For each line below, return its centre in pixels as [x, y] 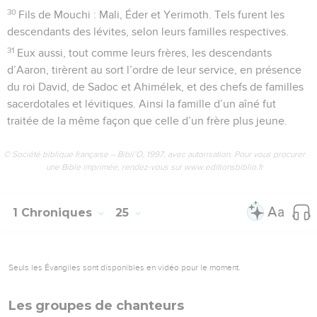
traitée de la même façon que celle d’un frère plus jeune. [147, 121]
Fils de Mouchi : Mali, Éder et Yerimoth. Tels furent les [152, 15]
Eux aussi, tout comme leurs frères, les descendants [145, 53]
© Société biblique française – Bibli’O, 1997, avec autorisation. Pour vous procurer [154, 154]
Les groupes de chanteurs [96, 305]
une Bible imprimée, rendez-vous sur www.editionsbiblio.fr [154, 167]
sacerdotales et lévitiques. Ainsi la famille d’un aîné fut [142, 104]
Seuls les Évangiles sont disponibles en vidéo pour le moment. [125, 267]
